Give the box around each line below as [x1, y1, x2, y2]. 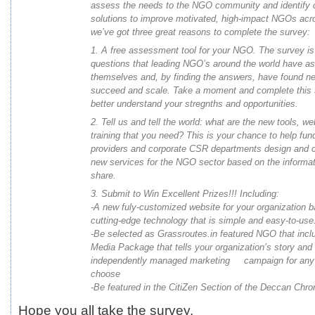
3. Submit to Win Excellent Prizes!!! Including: [91, 188, 279, 199]
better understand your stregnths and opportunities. [91, 98, 298, 109]
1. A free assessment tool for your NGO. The [91, 45, 277, 56]
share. [91, 170, 116, 181]
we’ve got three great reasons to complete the [91, 27, 280, 37]
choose [91, 269, 120, 279]
